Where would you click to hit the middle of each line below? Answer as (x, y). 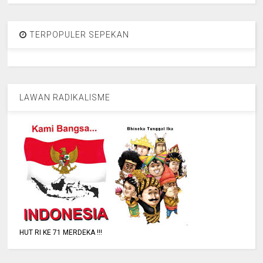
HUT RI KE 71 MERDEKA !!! (61, 233)
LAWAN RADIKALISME (65, 98)
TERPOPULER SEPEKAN (78, 35)
